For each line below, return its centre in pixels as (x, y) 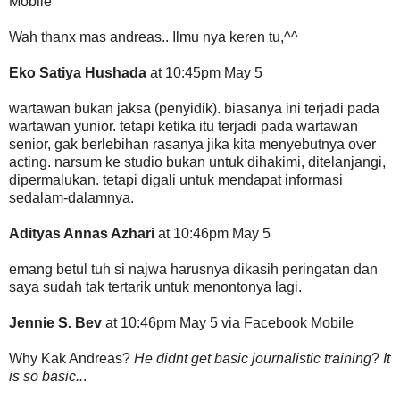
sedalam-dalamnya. (71, 197)
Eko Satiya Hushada (78, 72)
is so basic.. (46, 376)
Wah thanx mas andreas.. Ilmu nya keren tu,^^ (154, 37)
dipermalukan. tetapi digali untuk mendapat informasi (176, 179)
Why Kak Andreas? (71, 358)
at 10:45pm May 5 (204, 72)
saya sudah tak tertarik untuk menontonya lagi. (155, 287)
